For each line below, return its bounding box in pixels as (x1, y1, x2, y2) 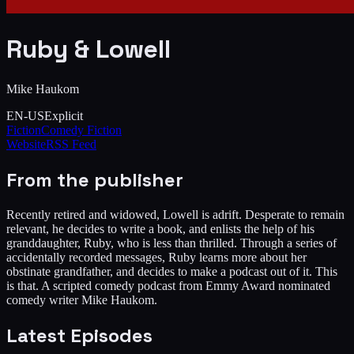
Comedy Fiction (41, 122, 122, 137)
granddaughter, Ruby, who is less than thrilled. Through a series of (6, 235, 337, 250)
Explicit (44, 108, 83, 122)
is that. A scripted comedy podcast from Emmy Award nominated (6, 278, 330, 292)
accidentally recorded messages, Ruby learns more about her (6, 250, 307, 264)
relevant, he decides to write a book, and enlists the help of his (6, 221, 314, 235)
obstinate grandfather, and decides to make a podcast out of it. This (6, 264, 337, 278)
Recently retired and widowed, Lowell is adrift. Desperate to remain (6, 207, 345, 221)
